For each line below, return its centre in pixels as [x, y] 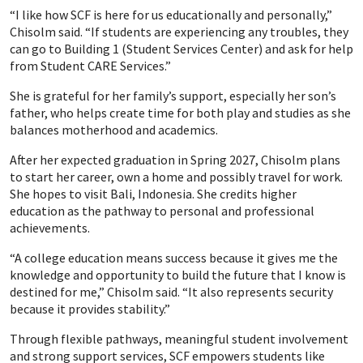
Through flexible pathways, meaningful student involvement [179, 339]
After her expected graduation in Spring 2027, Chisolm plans [175, 160]
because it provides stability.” [90, 309]
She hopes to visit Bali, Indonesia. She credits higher [153, 194]
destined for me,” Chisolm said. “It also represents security [171, 292]
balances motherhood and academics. [114, 130]
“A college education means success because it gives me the [174, 258]
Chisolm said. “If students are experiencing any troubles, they [179, 32]
